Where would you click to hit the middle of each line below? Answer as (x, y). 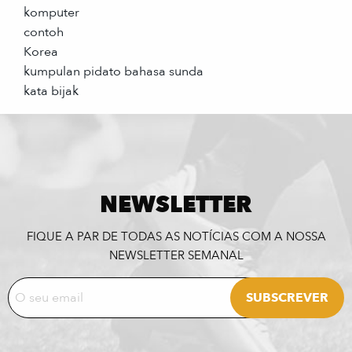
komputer (51, 12)
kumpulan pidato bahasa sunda (114, 71)
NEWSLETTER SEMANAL (176, 255)
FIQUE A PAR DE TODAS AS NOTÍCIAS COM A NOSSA (176, 236)
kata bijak (51, 91)
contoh (44, 32)
